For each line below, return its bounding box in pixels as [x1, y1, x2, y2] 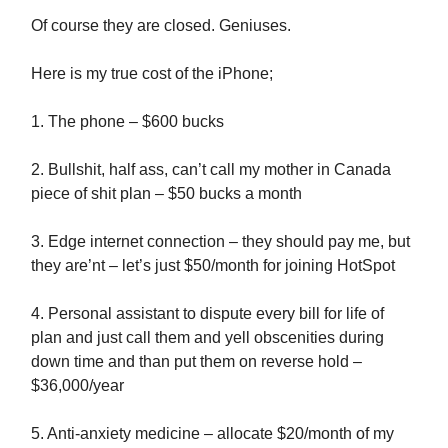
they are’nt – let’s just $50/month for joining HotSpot [31, 257, 395, 274]
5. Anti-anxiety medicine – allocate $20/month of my [31, 425, 394, 442]
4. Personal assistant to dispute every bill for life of [31, 305, 384, 322]
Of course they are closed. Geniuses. [31, 17, 291, 34]
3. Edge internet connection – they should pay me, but [31, 233, 410, 250]
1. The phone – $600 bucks [31, 113, 224, 130]
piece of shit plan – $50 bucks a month [31, 185, 302, 202]
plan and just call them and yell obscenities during [31, 329, 384, 346]
